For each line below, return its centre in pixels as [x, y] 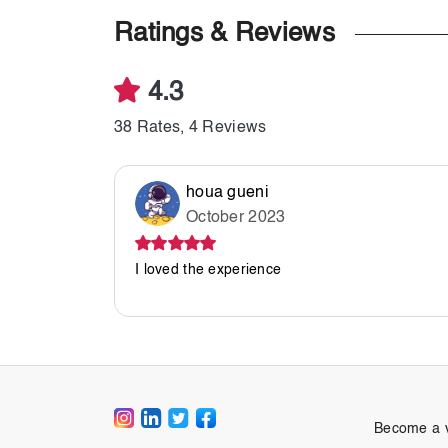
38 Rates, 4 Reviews [190, 128]
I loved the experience [208, 270]
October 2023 [236, 218]
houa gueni [227, 193]
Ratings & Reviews [224, 34]
